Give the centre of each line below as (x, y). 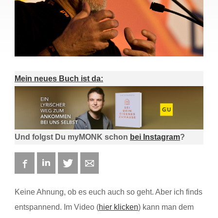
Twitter (84, 163)
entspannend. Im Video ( (57, 207)
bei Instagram (155, 137)
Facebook (45, 163)
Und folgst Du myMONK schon (72, 137)
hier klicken (118, 207)
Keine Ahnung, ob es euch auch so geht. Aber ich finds (109, 192)
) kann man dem (166, 207)
